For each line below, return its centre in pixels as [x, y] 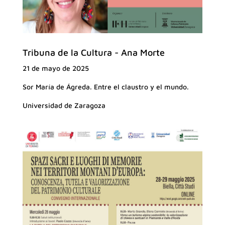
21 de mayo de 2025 [55, 68]
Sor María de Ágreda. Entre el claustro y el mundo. [105, 87]
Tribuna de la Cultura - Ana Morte [93, 53]
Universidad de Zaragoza [64, 105]
